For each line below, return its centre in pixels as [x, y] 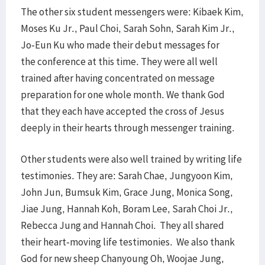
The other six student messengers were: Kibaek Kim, [132, 12]
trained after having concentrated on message [118, 78]
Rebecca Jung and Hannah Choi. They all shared [122, 225]
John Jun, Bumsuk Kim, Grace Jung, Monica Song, [127, 192]
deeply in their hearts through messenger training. [129, 128]
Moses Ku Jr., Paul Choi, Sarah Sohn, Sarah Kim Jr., [128, 28]
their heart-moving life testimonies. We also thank [128, 242]
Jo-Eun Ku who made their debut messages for [120, 45]
